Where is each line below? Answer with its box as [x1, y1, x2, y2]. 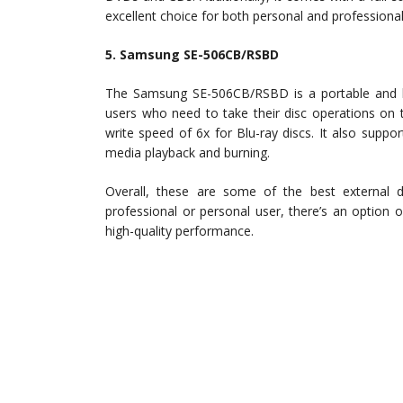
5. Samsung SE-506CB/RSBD [105, 46, 279, 64]
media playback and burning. [105, 144, 270, 162]
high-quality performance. [105, 222, 254, 240]
